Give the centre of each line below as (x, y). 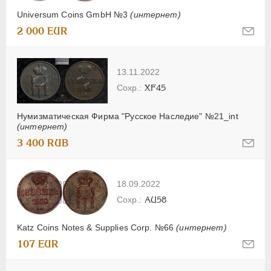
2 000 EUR (42, 31)
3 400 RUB (43, 143)
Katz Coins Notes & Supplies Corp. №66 (97, 227)
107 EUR (38, 244)
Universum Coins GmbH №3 (74, 14)
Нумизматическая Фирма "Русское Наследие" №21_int (128, 116)
